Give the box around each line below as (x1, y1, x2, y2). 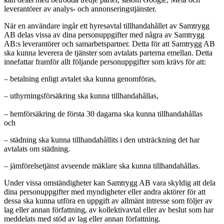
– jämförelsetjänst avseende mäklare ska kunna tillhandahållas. (4, 161, 200, 170)
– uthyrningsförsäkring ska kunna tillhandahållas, (4, 91, 158, 100)
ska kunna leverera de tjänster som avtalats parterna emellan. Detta (4, 48, 212, 57)
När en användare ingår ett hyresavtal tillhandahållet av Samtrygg (4, 21, 209, 30)
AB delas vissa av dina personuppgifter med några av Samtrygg (4, 30, 204, 39)
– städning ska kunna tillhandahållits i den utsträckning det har (4, 135, 199, 144)
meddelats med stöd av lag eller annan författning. (4, 214, 160, 223)
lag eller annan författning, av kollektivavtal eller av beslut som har (4, 205, 213, 214)
